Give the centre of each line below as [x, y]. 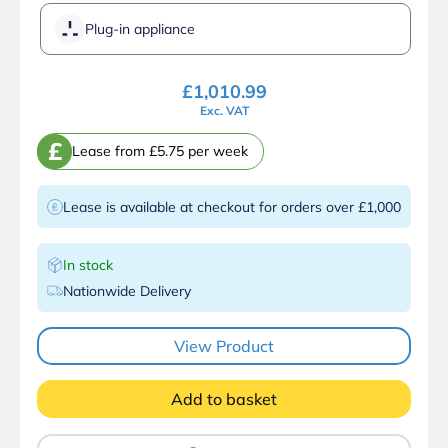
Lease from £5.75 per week [160, 151]
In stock [88, 264]
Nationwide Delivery [127, 290]
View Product [224, 345]
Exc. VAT [224, 110]
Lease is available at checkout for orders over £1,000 [232, 206]
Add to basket [224, 398]
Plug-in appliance [140, 28]
